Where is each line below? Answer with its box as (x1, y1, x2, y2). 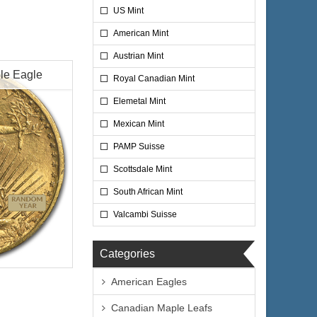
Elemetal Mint (113, 96, 166, 106)
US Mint (113, 6, 144, 16)
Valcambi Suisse (113, 209, 177, 219)
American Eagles (111, 276, 187, 287)
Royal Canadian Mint (113, 74, 195, 83)
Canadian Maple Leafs (111, 302, 212, 313)
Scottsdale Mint (113, 164, 172, 174)
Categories (100, 248, 155, 260)
